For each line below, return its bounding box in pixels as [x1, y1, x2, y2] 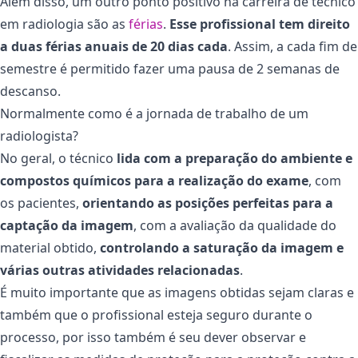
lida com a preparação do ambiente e [117, 149, 352, 168]
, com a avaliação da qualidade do [133, 217, 336, 235]
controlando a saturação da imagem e [100, 239, 344, 257]
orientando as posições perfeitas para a [82, 194, 333, 213]
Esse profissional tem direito [169, 15, 350, 34]
